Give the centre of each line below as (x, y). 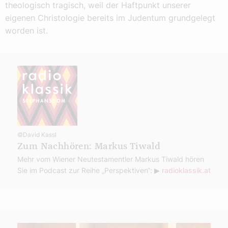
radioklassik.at (186, 170)
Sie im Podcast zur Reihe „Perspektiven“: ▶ (90, 170)
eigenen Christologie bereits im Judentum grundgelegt (110, 18)
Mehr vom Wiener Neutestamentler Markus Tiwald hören (111, 159)
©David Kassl (37, 135)
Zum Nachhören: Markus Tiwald (89, 147)
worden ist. (26, 31)
